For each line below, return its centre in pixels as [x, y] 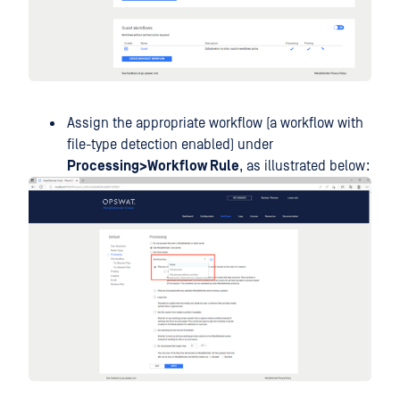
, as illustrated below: [304, 166]
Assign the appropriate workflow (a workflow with [215, 123]
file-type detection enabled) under [170, 144]
